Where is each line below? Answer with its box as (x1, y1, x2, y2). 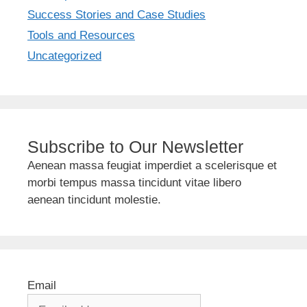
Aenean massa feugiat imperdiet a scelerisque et (27, 158, 277, 172)
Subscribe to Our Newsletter (27, 136, 243, 156)
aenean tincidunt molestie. (27, 193, 161, 206)
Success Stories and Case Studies (27, 8, 206, 21)
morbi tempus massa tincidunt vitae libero (27, 175, 241, 189)
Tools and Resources (27, 28, 135, 42)
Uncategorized (27, 49, 101, 62)
